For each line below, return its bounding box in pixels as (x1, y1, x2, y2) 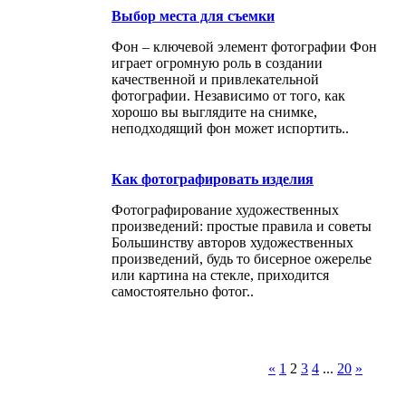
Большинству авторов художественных (111, 234, 353, 250)
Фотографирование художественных (111, 201, 339, 217)
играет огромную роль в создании (111, 54, 323, 71)
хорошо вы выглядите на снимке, (111, 103, 317, 120)
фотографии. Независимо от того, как (111, 87, 345, 103)
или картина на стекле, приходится (111, 266, 329, 283)
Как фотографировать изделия (111, 170, 314, 187)
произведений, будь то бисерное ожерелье (111, 250, 372, 266)
